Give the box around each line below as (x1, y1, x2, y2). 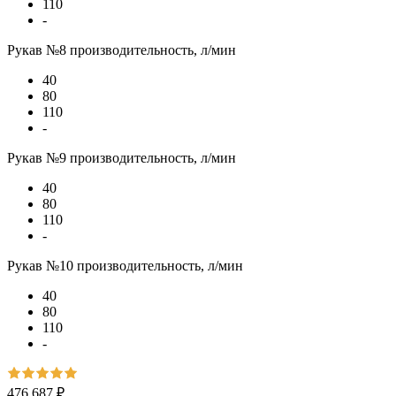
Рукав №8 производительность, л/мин (7, 42, 236, 58)
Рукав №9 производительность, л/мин (7, 150, 236, 166)
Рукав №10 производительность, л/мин (7, 258, 243, 274)
